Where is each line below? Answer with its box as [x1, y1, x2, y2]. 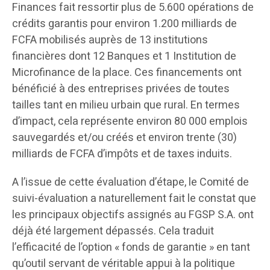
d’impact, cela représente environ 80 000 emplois [12, 113, 248, 130]
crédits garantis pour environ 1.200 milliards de [12, 15, 237, 32]
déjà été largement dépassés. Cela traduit [12, 222, 214, 239]
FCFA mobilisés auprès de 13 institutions [12, 31, 208, 48]
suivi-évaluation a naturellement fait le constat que [12, 190, 256, 207]
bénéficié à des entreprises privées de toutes [12, 80, 230, 97]
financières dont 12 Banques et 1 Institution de [12, 48, 236, 64]
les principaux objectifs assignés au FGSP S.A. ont [12, 206, 254, 223]
